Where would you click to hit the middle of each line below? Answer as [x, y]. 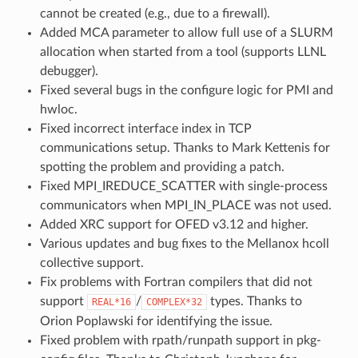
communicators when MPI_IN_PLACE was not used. [185, 205]
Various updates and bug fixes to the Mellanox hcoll [184, 243]
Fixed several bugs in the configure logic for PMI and [186, 90]
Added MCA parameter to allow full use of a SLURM [186, 32]
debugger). [69, 71]
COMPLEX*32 [174, 302]
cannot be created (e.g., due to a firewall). [155, 13]
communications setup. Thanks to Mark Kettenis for [185, 147]
